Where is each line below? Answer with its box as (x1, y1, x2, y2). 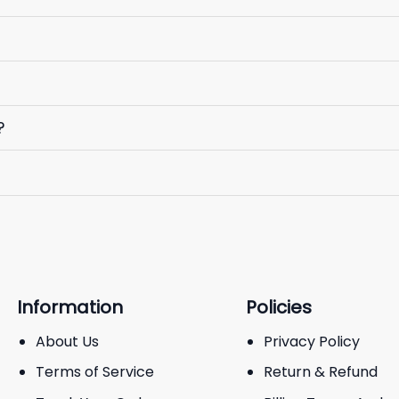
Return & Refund (264, 362, 379, 383)
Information (17, 294, 123, 320)
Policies (245, 294, 312, 320)
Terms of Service (35, 362, 154, 383)
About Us (35, 330, 99, 352)
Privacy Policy (264, 330, 361, 352)
